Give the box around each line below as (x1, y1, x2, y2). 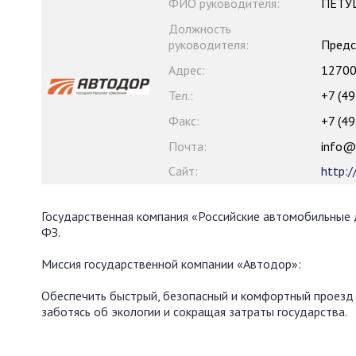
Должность (168, 21, 231, 37)
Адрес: (168, 62, 205, 78)
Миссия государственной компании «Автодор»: (41, 256, 301, 272)
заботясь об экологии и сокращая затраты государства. (41, 304, 347, 319)
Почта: (168, 138, 207, 154)
